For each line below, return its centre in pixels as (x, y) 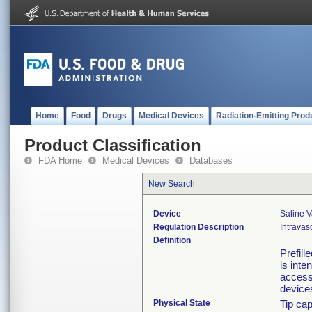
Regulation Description (198, 227)
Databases (211, 161)
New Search (172, 184)
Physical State (182, 303)
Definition (172, 240)
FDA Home (60, 161)
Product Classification (113, 145)
